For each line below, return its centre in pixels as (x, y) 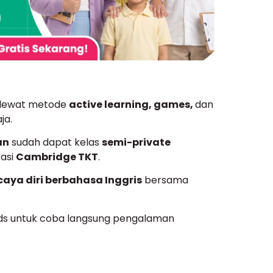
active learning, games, (132, 104)
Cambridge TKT (57, 157)
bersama (165, 180)
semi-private (136, 142)
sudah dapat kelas (55, 142)
